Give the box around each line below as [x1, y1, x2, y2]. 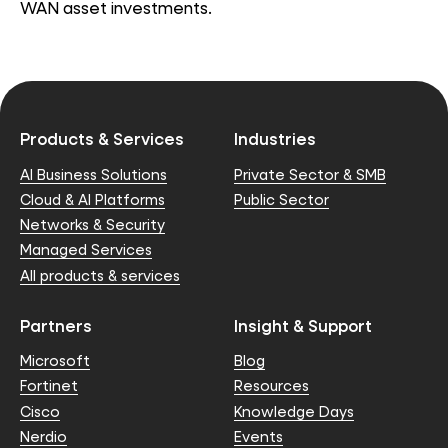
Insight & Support [234, 314, 372, 336]
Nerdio [20, 426, 67, 446]
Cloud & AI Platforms [20, 189, 165, 209]
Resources [234, 376, 309, 396]
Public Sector [234, 189, 329, 209]
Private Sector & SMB [234, 164, 386, 184]
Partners [20, 314, 92, 336]
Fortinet [20, 376, 78, 396]
